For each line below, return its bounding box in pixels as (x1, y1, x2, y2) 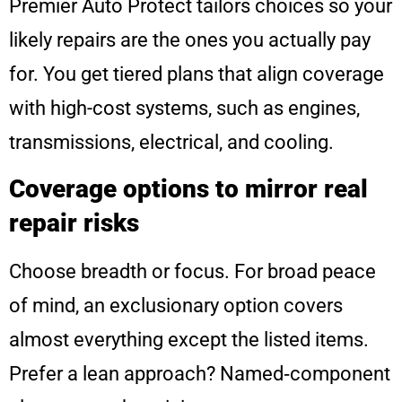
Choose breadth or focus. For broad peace (9, 260, 376, 284)
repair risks (9, 208, 139, 239)
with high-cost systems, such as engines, (9, 96, 360, 119)
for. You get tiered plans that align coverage (9, 62, 384, 85)
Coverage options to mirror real (9, 174, 368, 205)
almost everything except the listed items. (9, 328, 369, 352)
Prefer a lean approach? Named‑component (9, 363, 390, 386)
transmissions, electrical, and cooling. (9, 130, 334, 153)
